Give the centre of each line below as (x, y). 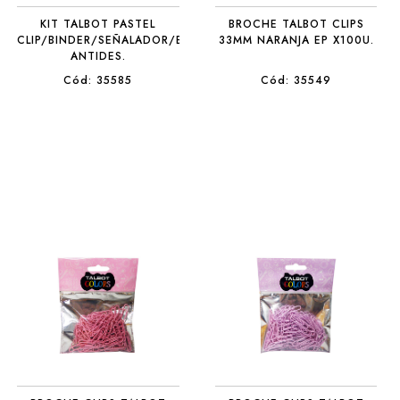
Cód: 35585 (98, 80)
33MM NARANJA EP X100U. (296, 40)
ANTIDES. (98, 56)
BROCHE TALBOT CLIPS (296, 24)
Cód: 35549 (296, 80)
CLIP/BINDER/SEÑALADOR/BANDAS (121, 40)
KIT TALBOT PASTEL (98, 24)
